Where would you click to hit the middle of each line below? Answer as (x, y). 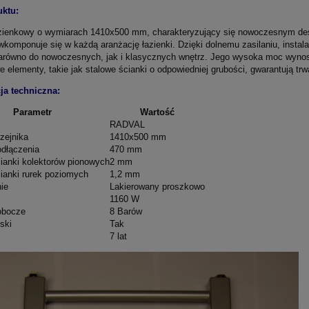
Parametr (32, 112)
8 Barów (126, 211)
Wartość (157, 112)
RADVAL (127, 124)
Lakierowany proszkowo (157, 186)
